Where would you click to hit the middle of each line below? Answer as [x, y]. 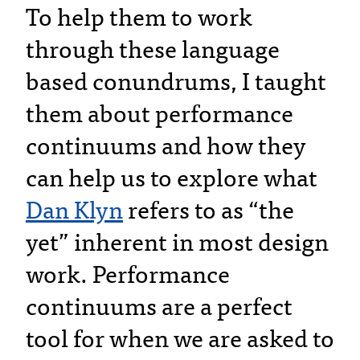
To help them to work [139, 18]
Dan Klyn [74, 211]
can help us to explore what [172, 179]
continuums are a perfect [159, 307]
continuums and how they [166, 147]
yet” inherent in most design [177, 243]
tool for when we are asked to [180, 340]
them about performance [160, 115]
